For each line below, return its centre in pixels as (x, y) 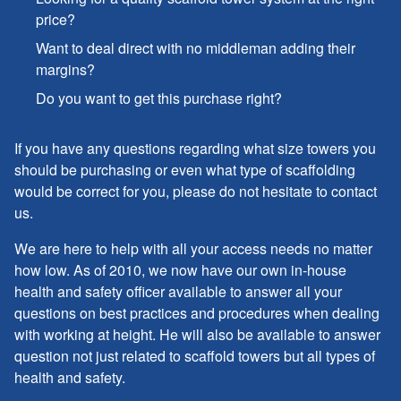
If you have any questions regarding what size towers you (195, 148)
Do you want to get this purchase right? (159, 98)
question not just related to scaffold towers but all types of (195, 355)
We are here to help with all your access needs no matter (193, 248)
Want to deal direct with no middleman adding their (196, 47)
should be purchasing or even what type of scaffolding (185, 169)
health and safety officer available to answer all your (178, 291)
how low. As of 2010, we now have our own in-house (180, 269)
